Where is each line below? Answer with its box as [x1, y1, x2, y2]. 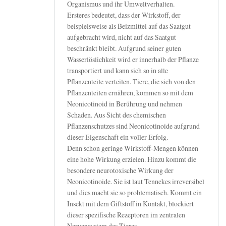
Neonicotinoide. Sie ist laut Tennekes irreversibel [67, 177, 204, 187]
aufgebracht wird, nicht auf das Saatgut [67, 32, 176, 42]
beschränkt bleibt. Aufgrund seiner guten [67, 43, 181, 53]
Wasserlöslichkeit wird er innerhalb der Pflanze [67, 54, 199, 65]
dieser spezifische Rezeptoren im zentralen [67, 210, 185, 220]
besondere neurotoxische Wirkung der [67, 165, 174, 176]
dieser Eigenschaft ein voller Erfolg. [67, 132, 168, 142]
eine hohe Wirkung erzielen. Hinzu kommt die [67, 154, 196, 164]
